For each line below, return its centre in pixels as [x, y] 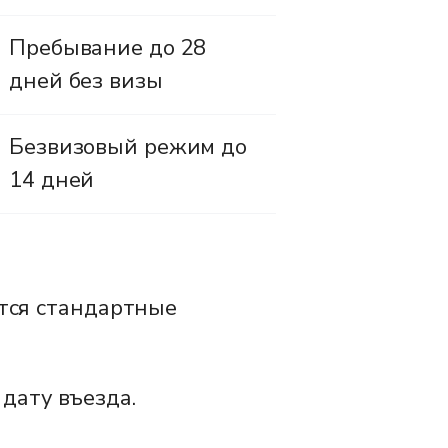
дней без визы [86, 80]
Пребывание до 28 [108, 47]
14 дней [52, 179]
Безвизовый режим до [128, 146]
